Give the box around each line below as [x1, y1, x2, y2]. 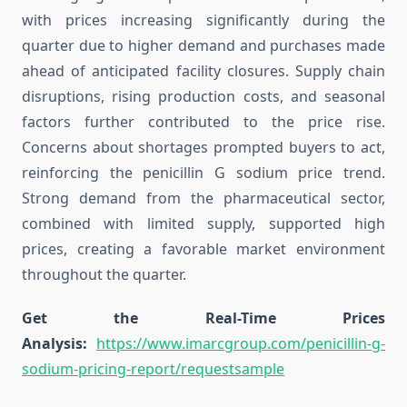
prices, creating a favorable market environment [22, 239, 385, 260]
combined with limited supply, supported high [22, 213, 385, 234]
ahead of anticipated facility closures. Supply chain [22, 61, 385, 82]
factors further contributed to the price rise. [22, 112, 385, 133]
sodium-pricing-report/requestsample [22, 359, 284, 380]
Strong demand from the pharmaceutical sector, [22, 188, 385, 209]
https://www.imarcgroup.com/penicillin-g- [96, 333, 385, 354]
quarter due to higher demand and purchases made [22, 35, 385, 56]
